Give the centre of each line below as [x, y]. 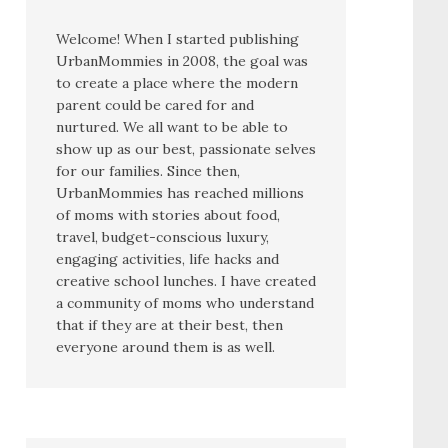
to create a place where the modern [177, 83]
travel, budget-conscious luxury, [162, 237]
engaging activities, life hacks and [167, 259]
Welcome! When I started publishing [177, 39]
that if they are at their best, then [169, 325]
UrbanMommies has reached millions [180, 193]
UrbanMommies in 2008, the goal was [182, 61]
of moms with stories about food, [168, 215]
